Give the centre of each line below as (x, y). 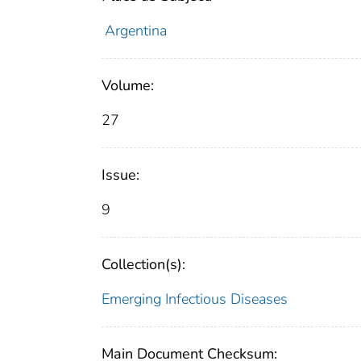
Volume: (128, 86)
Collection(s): (143, 265)
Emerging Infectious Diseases (195, 299)
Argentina (135, 31)
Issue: (120, 175)
